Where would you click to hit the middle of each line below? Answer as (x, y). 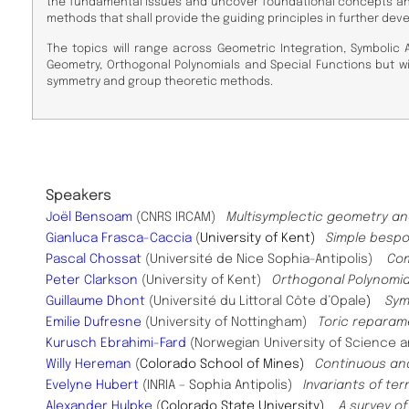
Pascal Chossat (94, 260)
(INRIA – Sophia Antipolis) (219, 386)
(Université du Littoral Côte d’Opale (256, 302)
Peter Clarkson (92, 281)
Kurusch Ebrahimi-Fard (116, 344)
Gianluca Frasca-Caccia (119, 239)
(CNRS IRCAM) (179, 218)
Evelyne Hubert (92, 386)
